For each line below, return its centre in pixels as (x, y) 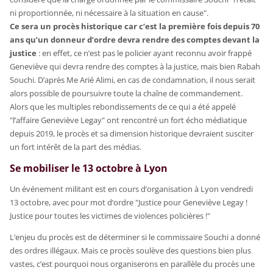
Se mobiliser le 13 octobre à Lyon (89, 168)
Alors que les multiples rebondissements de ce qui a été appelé (123, 106)
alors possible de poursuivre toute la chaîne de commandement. (126, 93)
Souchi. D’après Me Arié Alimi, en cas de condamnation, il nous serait (133, 80)
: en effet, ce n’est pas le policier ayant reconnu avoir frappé (144, 53)
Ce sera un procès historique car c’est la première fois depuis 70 (135, 26)
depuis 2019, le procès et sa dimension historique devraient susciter (132, 133)
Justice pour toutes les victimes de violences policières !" (110, 215)
